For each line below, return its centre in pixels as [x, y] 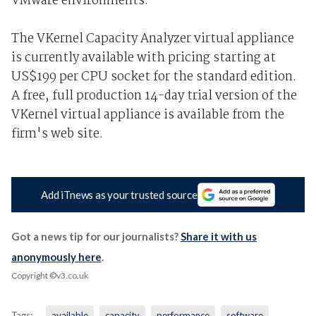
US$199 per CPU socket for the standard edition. [153, 77]
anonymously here [56, 257]
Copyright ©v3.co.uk [49, 276]
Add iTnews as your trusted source [119, 195]
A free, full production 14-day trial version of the [154, 96]
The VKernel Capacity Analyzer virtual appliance [152, 39]
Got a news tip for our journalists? [96, 237]
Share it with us [218, 237]
